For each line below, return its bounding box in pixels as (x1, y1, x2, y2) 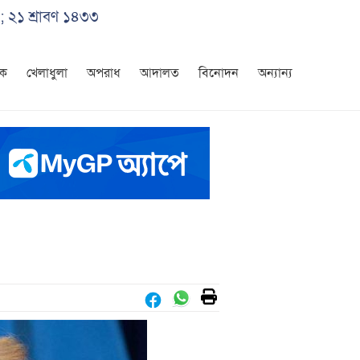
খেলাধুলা (27, 65, 67, 81)
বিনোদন (198, 65, 239, 81)
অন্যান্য (258, 65, 292, 81)
